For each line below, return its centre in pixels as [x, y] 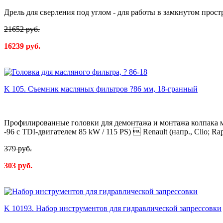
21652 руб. [22, 29]
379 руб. [18, 149]
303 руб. [18, 166]
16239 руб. [22, 46]
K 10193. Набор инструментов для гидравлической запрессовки [113, 209]
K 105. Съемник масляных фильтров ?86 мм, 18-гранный [101, 89]
